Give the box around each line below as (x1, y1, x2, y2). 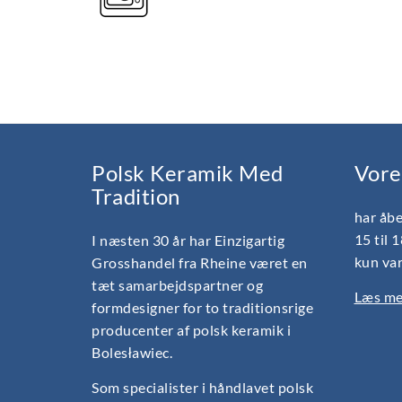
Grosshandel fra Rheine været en (92, 253, 308, 271)
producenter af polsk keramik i (92, 320, 291, 338)
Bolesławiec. (92, 343, 172, 361)
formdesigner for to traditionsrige (92, 298, 313, 316)
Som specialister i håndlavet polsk (92, 378, 313, 396)
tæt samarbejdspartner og (92, 275, 263, 293)
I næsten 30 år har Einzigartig (92, 231, 284, 249)
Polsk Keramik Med (92, 161, 284, 187)
